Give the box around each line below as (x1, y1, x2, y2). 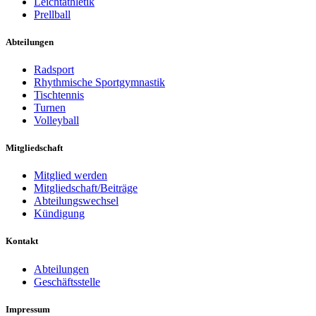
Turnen (34, 101, 66, 114)
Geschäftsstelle (34, 275, 100, 288)
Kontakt (6, 236, 38, 247)
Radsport (34, 63, 74, 75)
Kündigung (34, 207, 85, 220)
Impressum (6, 303, 50, 315)
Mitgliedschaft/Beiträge (34, 182, 138, 195)
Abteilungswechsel (34, 195, 119, 207)
